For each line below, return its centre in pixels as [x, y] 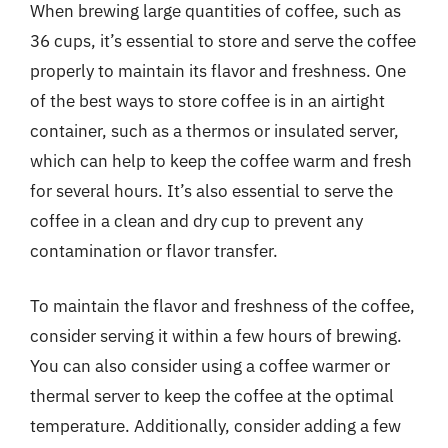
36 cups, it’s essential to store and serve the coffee [223, 40]
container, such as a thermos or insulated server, [214, 130]
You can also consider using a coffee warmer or [210, 366]
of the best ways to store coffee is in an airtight [207, 100]
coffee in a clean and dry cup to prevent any [196, 220]
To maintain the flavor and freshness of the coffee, [222, 306]
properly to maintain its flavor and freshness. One [218, 70]
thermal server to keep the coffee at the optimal [212, 396]
